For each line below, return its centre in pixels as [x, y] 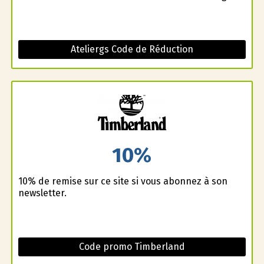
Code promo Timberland [132, 247]
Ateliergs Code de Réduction [132, 49]
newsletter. [42, 193]
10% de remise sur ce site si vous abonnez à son [123, 181]
